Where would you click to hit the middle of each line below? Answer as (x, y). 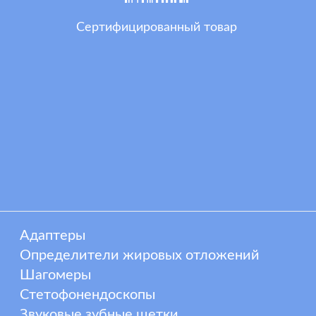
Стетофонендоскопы (88, 294)
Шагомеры (56, 275)
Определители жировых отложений (140, 255)
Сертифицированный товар (156, 27)
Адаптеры (53, 235)
